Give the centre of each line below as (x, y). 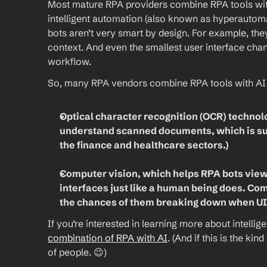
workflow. (69, 62)
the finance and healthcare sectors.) (144, 145)
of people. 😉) (77, 252)
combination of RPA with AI (108, 238)
